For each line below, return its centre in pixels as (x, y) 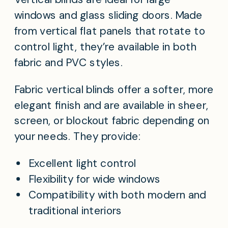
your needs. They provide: (77, 137)
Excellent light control (82, 164)
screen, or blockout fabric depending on (112, 121)
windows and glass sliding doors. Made (108, 16)
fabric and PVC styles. (68, 62)
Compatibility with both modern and (117, 195)
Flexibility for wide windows (94, 179)
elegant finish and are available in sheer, (111, 105)
